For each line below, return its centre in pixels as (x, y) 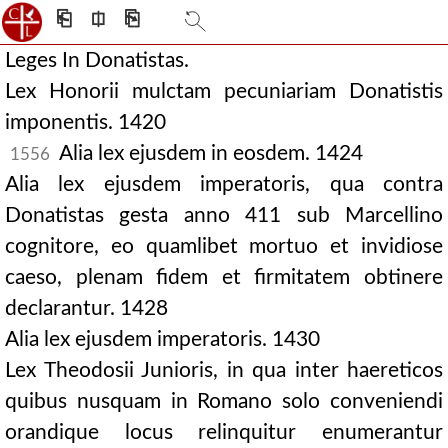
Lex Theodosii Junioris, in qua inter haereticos (224, 370)
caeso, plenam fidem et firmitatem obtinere (224, 277)
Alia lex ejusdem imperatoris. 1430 (162, 339)
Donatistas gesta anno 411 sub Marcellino (224, 215)
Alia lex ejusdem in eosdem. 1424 (209, 153)
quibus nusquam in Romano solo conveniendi (224, 401)
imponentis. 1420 (85, 122)
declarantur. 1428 (86, 308)
